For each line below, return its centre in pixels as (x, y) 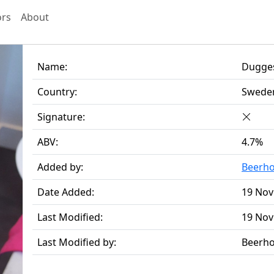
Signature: (61, 117)
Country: (57, 92)
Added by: (60, 167)
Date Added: (66, 192)
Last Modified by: (77, 242)
